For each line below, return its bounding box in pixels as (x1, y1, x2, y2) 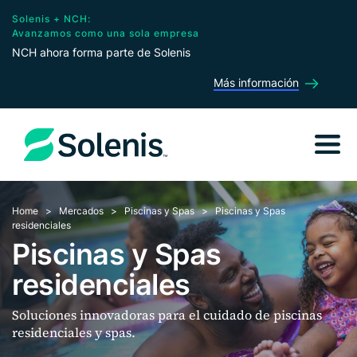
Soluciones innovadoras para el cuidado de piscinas (12, 306, 322, 324)
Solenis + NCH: (12, 13, 91, 25)
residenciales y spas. (12, 324, 135, 341)
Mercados (59, 205, 104, 217)
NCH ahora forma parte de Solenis (12, 45, 190, 59)
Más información (214, 76, 299, 89)
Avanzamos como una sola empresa (12, 27, 199, 39)
